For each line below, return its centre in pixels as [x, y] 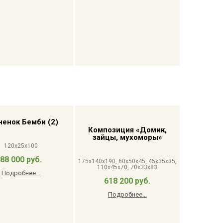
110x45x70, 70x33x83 [127, 167]
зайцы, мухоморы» [127, 137]
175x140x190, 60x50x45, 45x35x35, [127, 161]
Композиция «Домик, [127, 130]
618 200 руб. [127, 181]
